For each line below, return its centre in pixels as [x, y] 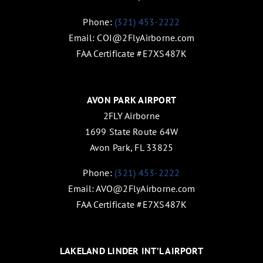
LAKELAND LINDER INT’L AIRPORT [131, 250]
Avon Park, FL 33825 [131, 147]
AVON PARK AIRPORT [131, 100]
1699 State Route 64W [131, 131]
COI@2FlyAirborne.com [146, 37]
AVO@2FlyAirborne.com [146, 188]
